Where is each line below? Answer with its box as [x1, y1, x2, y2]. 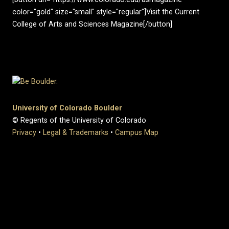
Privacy [12, 128, 36, 138]
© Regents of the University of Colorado [12, 116, 146, 125]
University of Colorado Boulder [12, 104, 122, 113]
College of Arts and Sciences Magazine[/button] [12, 19, 172, 29]
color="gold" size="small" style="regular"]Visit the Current [12, 7, 199, 16]
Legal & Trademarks [43, 128, 108, 138]
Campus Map [115, 128, 158, 138]
